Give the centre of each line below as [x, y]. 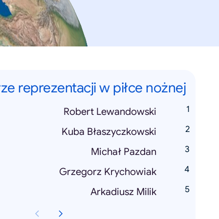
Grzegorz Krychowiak [108, 172]
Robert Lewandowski [110, 112]
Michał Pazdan [124, 152]
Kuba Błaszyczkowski [109, 132]
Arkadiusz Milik [123, 192]
